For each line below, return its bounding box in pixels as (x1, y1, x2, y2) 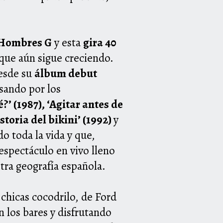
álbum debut (34, 66, 97, 82)
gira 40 (83, 35, 116, 51)
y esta (52, 35, 83, 51)
